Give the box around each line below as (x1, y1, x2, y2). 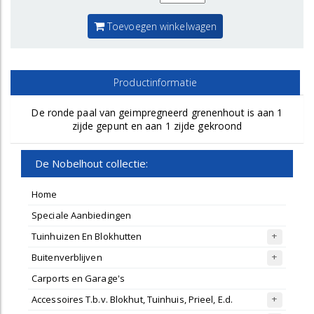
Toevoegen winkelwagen (104, 20, 217, 33)
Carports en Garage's (32, 272, 125, 285)
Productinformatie (114, 76, 197, 89)
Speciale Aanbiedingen (32, 209, 132, 221)
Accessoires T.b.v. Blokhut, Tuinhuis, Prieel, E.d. (32, 293, 233, 306)
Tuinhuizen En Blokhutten (32, 230, 142, 243)
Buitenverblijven (32, 251, 102, 264)
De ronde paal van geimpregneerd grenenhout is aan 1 (31, 106, 283, 119)
